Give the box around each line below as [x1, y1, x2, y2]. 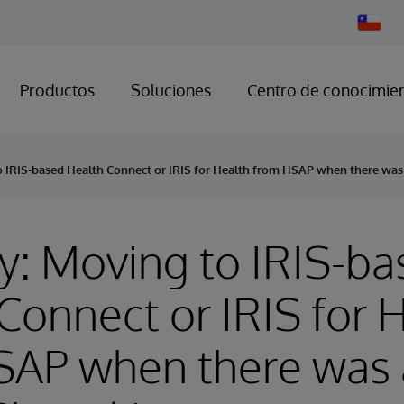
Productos [20, 80, 95, 100]
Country [356, 27, 397, 41]
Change [356, 14, 396, 27]
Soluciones [131, 80, 211, 100]
